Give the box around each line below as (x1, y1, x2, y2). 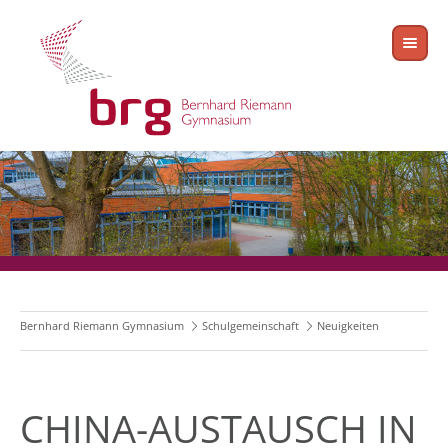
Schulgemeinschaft (202, 318, 299, 334)
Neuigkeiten (317, 318, 379, 334)
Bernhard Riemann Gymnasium (20, 318, 184, 334)
